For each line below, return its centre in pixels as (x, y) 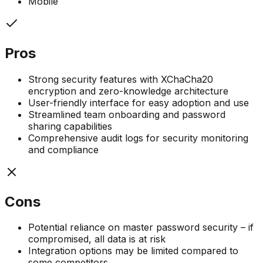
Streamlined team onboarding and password (127, 114)
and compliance (63, 149)
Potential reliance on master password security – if (141, 227)
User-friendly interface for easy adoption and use (139, 102)
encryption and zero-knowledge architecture (128, 91)
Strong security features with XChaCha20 (121, 79)
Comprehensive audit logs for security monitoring (138, 138)
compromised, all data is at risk (97, 239)
